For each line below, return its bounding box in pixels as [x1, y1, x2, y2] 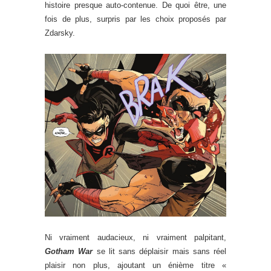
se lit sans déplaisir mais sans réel [96, 246, 226, 256]
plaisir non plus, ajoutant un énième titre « [45, 260, 226, 270]
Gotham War [45, 246, 93, 256]
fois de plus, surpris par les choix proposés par [45, 14, 226, 24]
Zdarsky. [45, 28, 75, 38]
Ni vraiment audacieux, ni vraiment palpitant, [45, 232, 226, 242]
